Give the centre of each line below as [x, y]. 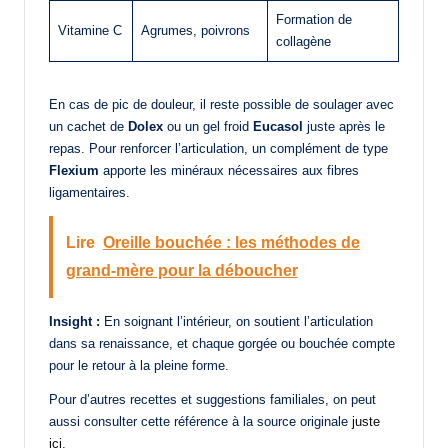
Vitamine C [90, 31]
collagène [303, 42]
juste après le [344, 127]
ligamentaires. [89, 193]
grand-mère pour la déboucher [181, 271]
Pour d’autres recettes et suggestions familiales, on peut [212, 399]
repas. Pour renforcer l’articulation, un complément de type [218, 149]
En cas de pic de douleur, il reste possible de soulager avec [221, 105]
